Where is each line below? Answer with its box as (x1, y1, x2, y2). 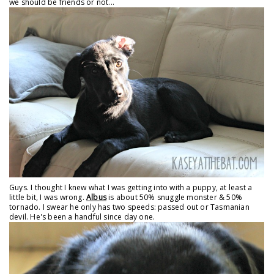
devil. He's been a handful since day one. (9, 212, 157, 223)
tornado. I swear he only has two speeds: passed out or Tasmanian (9, 202, 250, 213)
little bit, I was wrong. (9, 192, 86, 203)
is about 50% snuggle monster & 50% (106, 192, 242, 203)
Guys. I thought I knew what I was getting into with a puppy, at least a (9, 182, 253, 193)
